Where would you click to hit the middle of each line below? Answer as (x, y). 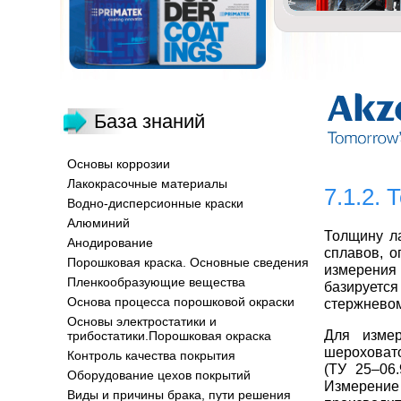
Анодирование (110, 243)
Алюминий (98, 223)
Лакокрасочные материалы (147, 183)
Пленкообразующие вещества (156, 282)
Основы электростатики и (142, 321)
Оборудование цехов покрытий (159, 375)
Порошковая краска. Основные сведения (188, 262)
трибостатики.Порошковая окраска (169, 336)
